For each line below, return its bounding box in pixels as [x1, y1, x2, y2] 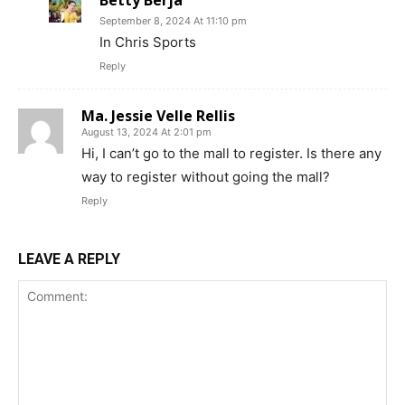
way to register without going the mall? [81, 167, 330, 185]
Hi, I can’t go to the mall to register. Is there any [81, 144, 381, 162]
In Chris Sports [99, 33, 196, 51]
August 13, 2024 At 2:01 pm [81, 125, 212, 138]
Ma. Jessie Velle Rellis [81, 105, 235, 126]
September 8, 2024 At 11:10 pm [99, 14, 247, 27]
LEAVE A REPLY [18, 250, 120, 268]
